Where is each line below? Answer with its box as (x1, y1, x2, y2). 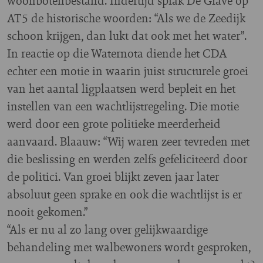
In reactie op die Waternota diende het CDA (7, 45, 227, 62)
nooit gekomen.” (7, 203, 87, 221)
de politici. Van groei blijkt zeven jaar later (7, 168, 219, 186)
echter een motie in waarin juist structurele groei (7, 62, 248, 80)
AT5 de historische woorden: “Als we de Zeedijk (7, 9, 245, 27)
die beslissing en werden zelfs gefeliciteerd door (7, 150, 247, 168)
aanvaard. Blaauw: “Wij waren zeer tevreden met (7, 133, 249, 150)
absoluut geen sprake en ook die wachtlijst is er (7, 186, 242, 203)
